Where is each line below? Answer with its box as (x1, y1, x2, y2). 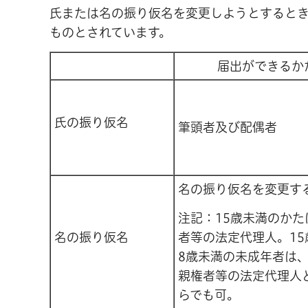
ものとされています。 (49, 25, 171, 38)
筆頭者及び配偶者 (178, 120, 277, 133)
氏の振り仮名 (54, 115, 129, 129)
